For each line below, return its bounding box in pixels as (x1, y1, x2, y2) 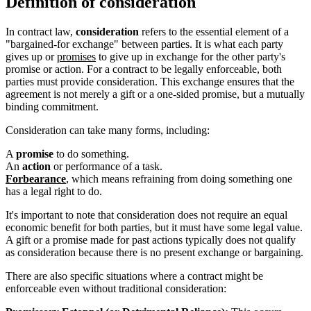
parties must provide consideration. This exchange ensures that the (6, 75, 294, 87)
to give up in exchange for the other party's (96, 50, 285, 62)
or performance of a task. (51, 160, 162, 172)
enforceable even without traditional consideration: (6, 282, 226, 294)
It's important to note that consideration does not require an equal (6, 208, 287, 221)
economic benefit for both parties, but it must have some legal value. (6, 221, 303, 233)
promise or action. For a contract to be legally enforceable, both (6, 62, 282, 75)
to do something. (53, 147, 129, 160)
